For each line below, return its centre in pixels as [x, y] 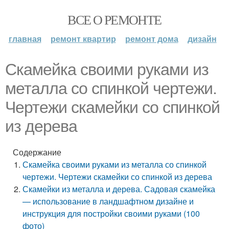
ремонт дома [152, 39]
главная [25, 39]
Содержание [37, 152]
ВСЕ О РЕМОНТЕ [114, 19]
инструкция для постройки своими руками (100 [111, 213]
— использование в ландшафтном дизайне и [108, 201]
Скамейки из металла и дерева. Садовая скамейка [119, 189]
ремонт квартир [83, 39]
